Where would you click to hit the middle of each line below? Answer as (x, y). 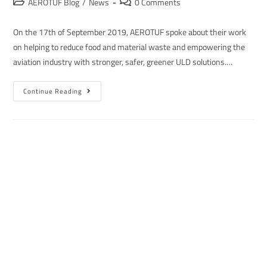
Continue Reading (53, 91)
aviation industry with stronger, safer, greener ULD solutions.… (123, 62)
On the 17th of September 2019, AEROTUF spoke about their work (130, 32)
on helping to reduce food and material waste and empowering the (129, 47)
